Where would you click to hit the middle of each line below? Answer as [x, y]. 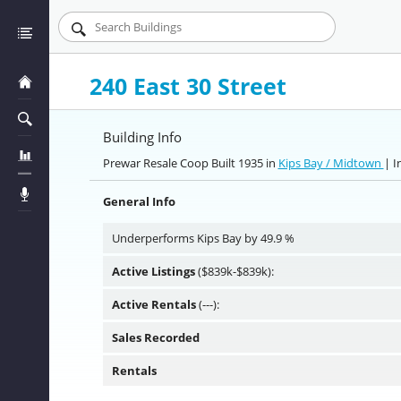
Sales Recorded [155, 337]
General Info [139, 201]
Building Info [142, 137]
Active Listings [153, 271]
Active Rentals [154, 304]
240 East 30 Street [188, 86]
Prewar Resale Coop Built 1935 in [190, 163]
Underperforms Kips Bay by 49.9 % [203, 238]
